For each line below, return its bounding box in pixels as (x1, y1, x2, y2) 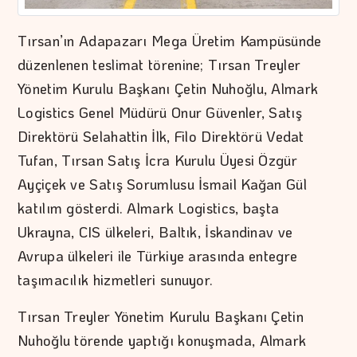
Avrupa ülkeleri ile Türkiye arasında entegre (18, 245, 298, 265)
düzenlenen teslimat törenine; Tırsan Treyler (18, 54, 301, 74)
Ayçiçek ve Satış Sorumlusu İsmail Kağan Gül (18, 174, 307, 194)
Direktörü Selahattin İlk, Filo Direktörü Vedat (18, 126, 304, 146)
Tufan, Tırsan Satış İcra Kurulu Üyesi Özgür (18, 150, 297, 170)
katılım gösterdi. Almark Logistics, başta (18, 198, 280, 218)
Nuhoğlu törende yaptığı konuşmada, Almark (18, 330, 307, 350)
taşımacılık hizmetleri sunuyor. (18, 269, 214, 289)
